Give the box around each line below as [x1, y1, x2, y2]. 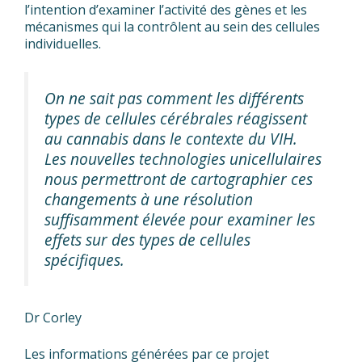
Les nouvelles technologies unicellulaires [44, 147, 322, 170]
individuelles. [24, 34, 101, 53]
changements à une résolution [44, 187, 253, 210]
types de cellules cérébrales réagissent [44, 107, 307, 129]
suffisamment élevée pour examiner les [44, 208, 315, 230]
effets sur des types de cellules [44, 228, 250, 250]
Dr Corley [24, 308, 82, 326]
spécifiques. [44, 248, 124, 271]
